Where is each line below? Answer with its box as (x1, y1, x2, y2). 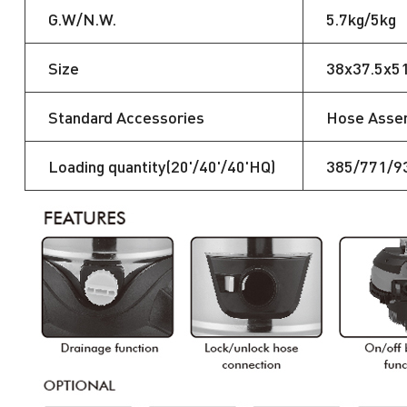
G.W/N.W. (47, 8, 116, 30)
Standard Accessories (47, 106, 204, 128)
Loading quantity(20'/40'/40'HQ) (47, 155, 275, 177)
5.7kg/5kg (325, 8, 396, 30)
